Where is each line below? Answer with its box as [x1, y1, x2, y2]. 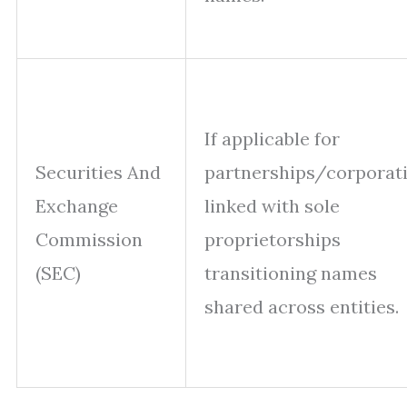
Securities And [35, 161, 161, 184]
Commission [35, 228, 143, 251]
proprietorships [204, 228, 341, 251]
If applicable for [204, 127, 340, 150]
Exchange [35, 194, 118, 217]
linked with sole [204, 194, 340, 217]
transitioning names [204, 262, 377, 284]
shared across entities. [204, 295, 399, 318]
